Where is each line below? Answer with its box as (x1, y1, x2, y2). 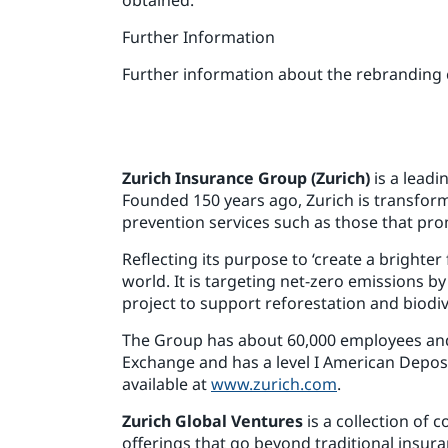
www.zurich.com (211, 372, 337, 395)
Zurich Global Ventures (122, 409, 303, 432)
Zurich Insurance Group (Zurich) (122, 166, 370, 189)
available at (122, 372, 211, 395)
